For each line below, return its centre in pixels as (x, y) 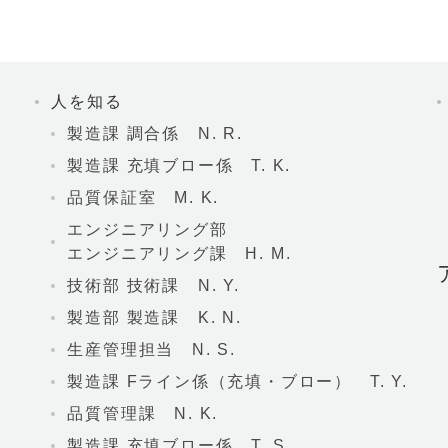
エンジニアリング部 (147, 229)
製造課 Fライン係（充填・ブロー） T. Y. (237, 381)
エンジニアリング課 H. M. (179, 253)
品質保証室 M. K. (143, 197)
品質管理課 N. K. (143, 413)
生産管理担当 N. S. (151, 349)
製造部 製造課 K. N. (154, 317)
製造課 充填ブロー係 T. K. (179, 165)
